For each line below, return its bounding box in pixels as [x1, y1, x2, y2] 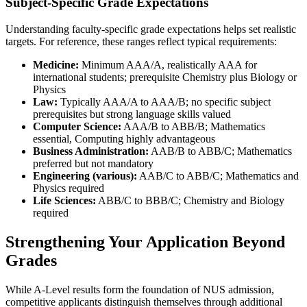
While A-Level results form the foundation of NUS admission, [5, 283, 274, 295]
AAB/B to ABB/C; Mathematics [149, 145, 292, 157]
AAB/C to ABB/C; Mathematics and [137, 169, 299, 182]
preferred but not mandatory [33, 157, 153, 169]
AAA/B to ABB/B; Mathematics [121, 120, 265, 132]
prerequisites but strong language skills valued [33, 108, 231, 120]
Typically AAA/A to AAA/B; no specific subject [58, 95, 271, 108]
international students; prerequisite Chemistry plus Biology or [33, 71, 297, 83]
